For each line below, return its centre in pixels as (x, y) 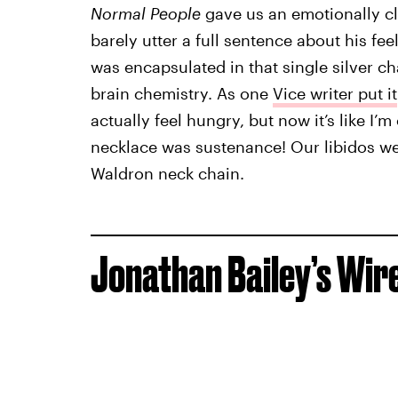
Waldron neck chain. (167, 174)
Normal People (145, 14)
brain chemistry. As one (181, 94)
